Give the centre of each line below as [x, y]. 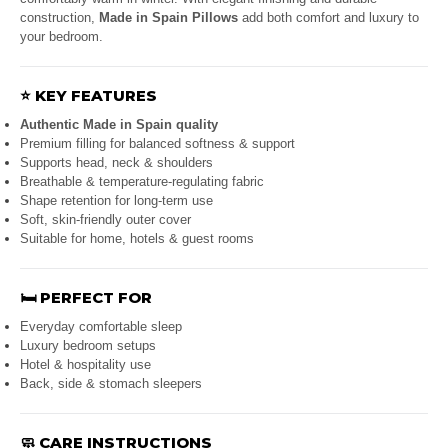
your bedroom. [61, 37]
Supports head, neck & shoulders [116, 163]
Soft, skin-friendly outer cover [105, 220]
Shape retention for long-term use [116, 201]
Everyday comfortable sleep [101, 327]
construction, [59, 18]
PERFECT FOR [96, 298]
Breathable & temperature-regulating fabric [142, 182]
